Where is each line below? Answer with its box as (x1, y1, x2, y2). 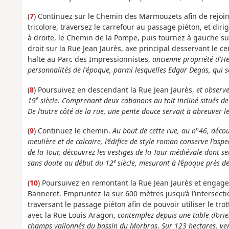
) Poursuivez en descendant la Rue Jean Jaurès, (33, 84, 196, 95)
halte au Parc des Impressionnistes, (27, 54, 152, 64)
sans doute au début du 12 (27, 158, 113, 168)
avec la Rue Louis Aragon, (27, 210, 118, 220)
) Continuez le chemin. (33, 126, 112, 136)
